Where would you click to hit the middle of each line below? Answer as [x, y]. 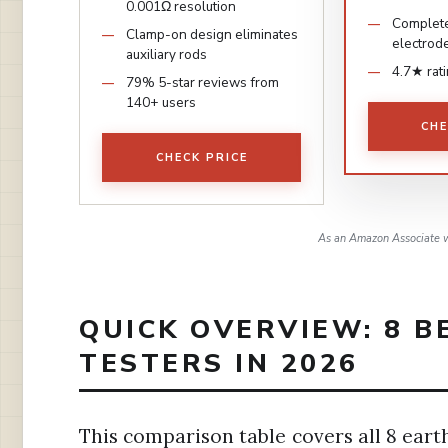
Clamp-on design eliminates [212, 34]
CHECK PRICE [201, 157]
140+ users [161, 102]
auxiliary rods [166, 54]
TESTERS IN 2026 [219, 362]
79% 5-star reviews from [202, 82]
